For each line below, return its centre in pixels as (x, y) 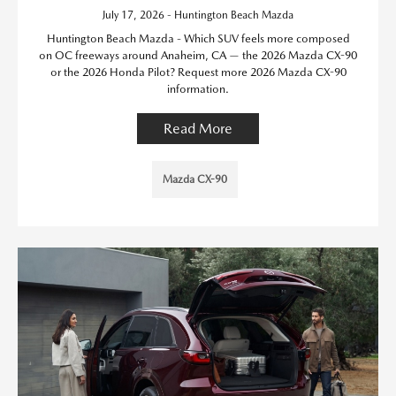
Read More (198, 129)
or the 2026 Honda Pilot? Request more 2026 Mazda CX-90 (198, 72)
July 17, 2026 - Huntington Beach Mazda (198, 15)
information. (198, 89)
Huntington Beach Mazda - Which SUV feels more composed (198, 38)
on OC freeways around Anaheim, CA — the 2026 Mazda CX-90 (198, 55)
